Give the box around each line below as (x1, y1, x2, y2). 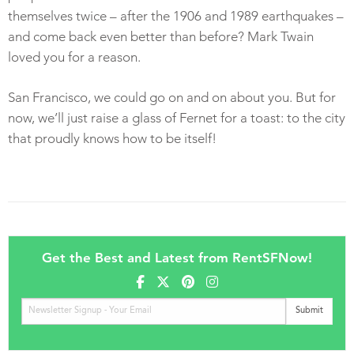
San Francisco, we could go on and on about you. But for (8, 89, 336, 105)
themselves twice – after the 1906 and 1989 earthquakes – (8, 7, 344, 24)
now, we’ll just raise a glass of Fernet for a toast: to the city (8, 110, 345, 126)
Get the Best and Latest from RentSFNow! (42, 250, 312, 266)
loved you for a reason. (8, 48, 141, 65)
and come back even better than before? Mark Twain (8, 28, 314, 44)
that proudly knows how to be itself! (8, 130, 217, 146)
